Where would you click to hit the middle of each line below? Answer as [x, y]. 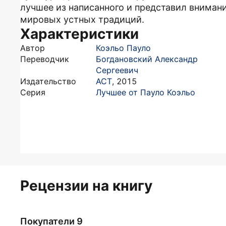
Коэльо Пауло [123, 48]
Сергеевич [117, 70]
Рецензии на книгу [86, 186]
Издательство [48, 81]
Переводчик [45, 59]
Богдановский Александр [147, 59]
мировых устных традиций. [82, 19]
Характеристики [79, 34]
